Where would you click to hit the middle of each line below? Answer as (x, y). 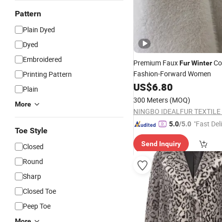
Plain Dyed (39, 29)
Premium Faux (156, 63)
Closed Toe (39, 191)
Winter (202, 63)
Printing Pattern (47, 74)
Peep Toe (37, 206)
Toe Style (31, 131)
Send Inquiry (161, 144)
